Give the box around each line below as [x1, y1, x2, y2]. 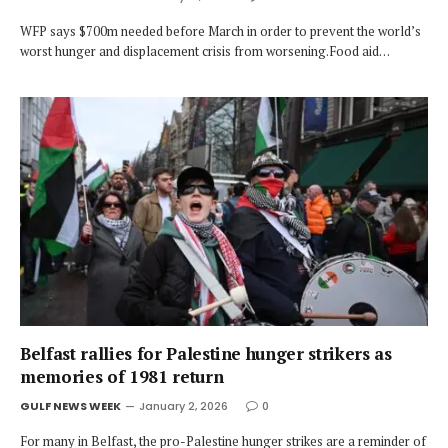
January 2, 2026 [139, 398, 228, 414]
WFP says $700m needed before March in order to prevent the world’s [20, 21, 421, 40]
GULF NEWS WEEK [20, 398, 121, 414]
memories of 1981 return [20, 365, 224, 388]
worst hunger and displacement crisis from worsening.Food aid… [20, 41, 390, 60]
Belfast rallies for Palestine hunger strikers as [20, 342, 392, 365]
